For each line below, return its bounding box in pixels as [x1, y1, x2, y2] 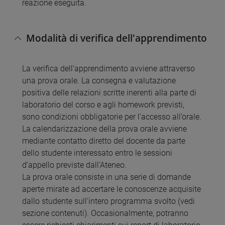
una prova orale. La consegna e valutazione [22, 76, 176, 86]
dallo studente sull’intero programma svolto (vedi [22, 196, 195, 206]
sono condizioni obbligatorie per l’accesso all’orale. [22, 112, 201, 122]
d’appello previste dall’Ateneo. [22, 160, 127, 170]
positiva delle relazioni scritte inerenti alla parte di [22, 88, 196, 98]
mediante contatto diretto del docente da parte [22, 136, 185, 146]
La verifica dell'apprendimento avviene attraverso [22, 64, 195, 74]
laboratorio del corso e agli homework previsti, [22, 100, 184, 110]
